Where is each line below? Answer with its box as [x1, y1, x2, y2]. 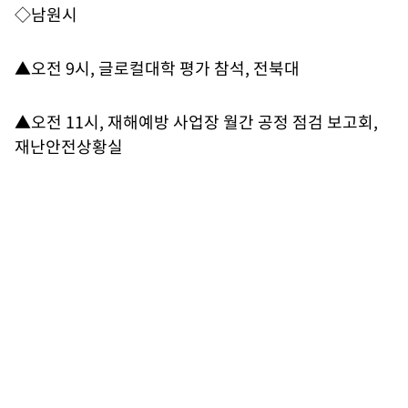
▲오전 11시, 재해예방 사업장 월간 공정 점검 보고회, [15, 109, 378, 134]
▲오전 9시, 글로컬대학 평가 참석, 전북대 [15, 56, 300, 80]
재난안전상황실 [15, 134, 123, 158]
